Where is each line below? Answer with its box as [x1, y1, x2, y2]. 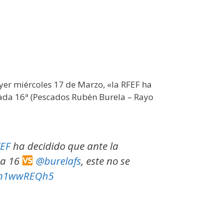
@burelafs [36, 153, 82, 168]
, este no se [81, 153, 130, 168]
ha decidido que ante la [10, 138, 119, 153]
